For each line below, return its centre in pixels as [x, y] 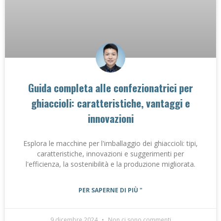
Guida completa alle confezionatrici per [110, 88]
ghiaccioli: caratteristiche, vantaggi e [110, 103]
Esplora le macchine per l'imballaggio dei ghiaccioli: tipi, [110, 144]
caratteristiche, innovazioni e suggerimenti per [110, 154]
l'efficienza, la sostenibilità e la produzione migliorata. [110, 164]
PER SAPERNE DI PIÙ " [110, 190]
